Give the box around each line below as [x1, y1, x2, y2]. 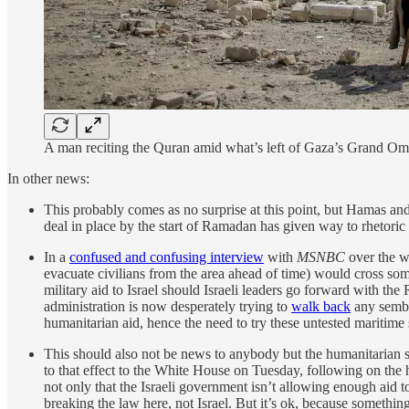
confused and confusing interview [69, 248, 264, 265]
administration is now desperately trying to [44, 298, 291, 314]
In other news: [7, 170, 89, 186]
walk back [291, 298, 351, 314]
